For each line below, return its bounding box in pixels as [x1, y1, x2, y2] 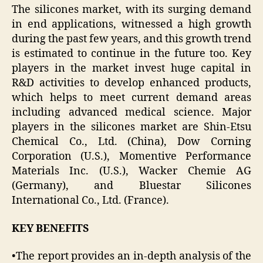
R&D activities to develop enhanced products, [12, 76, 251, 90]
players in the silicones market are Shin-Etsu [12, 120, 251, 134]
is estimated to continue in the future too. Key [12, 47, 251, 61]
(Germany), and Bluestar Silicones [12, 179, 251, 193]
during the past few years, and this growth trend [12, 32, 251, 46]
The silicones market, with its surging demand [12, 3, 251, 17]
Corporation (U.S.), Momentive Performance [12, 150, 251, 164]
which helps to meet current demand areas [12, 91, 251, 105]
